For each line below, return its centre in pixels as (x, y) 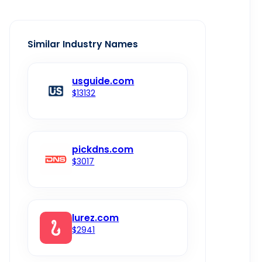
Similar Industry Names (83, 44)
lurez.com (96, 218)
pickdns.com (103, 149)
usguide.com (103, 81)
